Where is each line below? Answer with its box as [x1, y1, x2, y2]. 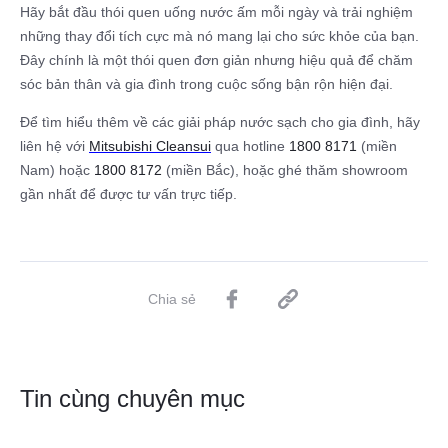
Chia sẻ [148, 290, 196, 307]
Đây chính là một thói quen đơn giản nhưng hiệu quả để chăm [20, 51, 413, 68]
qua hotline [211, 137, 289, 154]
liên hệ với [20, 137, 89, 154]
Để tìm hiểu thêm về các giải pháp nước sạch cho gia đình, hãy [20, 113, 420, 130]
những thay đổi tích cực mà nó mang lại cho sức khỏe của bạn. [20, 27, 419, 44]
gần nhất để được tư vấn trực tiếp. [20, 185, 237, 202]
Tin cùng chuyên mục [20, 384, 245, 412]
